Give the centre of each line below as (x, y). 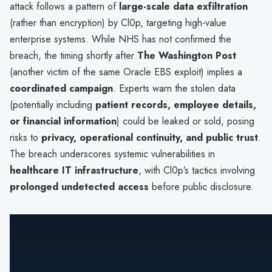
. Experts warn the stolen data (174, 88)
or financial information (63, 121)
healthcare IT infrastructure (74, 170)
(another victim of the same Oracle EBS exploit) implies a (126, 72)
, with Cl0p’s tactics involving (197, 170)
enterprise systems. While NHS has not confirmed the (121, 39)
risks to (25, 137)
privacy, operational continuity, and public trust (150, 137)
